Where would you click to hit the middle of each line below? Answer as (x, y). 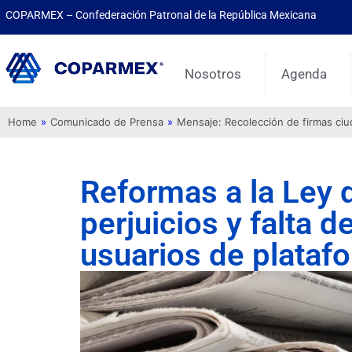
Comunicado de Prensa (107, 122)
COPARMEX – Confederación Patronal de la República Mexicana (161, 15)
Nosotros (213, 73)
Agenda (304, 73)
